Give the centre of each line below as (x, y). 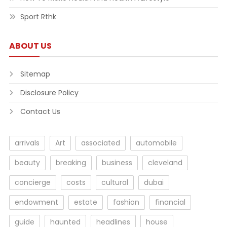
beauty (27, 163)
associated (100, 143)
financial (170, 202)
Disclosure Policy (49, 93)
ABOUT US (30, 46)
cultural (115, 182)
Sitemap (35, 74)
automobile (156, 143)
